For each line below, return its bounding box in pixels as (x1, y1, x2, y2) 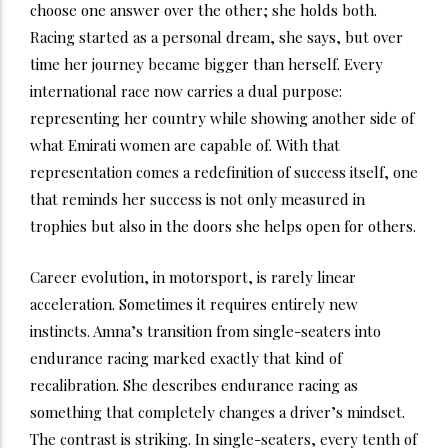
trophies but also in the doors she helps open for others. (30, 216, 416, 237)
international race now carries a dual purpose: (30, 81, 342, 102)
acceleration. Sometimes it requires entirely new (30, 294, 358, 315)
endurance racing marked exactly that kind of (30, 348, 342, 369)
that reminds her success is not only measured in (30, 189, 365, 210)
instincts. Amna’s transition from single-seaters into (30, 321, 381, 342)
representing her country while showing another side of (30, 108, 414, 129)
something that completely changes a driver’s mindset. (30, 402, 405, 423)
